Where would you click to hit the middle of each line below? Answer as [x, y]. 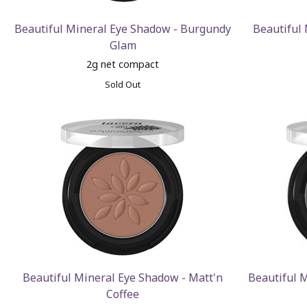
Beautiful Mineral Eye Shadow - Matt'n [123, 278]
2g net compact [123, 64]
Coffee [123, 294]
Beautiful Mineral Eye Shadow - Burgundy [123, 29]
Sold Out [123, 84]
